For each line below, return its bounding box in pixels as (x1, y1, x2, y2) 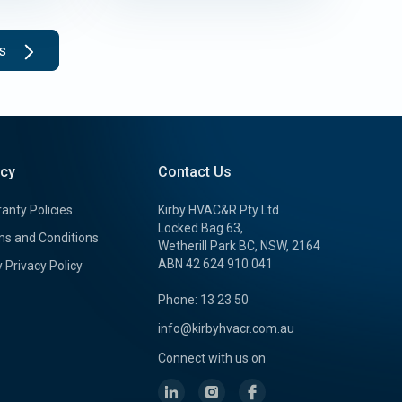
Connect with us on (158, 350, 267, 365)
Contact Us (158, 162, 232, 180)
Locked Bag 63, (158, 220, 244, 235)
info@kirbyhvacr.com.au (158, 320, 295, 336)
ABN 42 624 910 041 (158, 256, 274, 271)
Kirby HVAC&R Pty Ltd (158, 202, 280, 217)
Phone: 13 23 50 (158, 292, 249, 307)
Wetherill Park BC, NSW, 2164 (158, 238, 321, 253)
